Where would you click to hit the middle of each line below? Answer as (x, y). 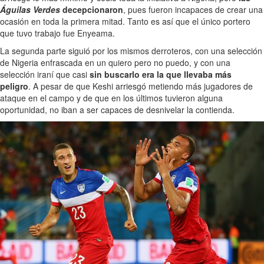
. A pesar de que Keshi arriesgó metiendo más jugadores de (141, 86)
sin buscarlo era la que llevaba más (161, 75)
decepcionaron (92, 10)
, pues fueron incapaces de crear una (193, 10)
